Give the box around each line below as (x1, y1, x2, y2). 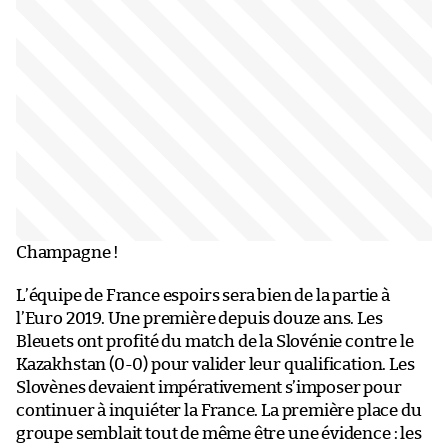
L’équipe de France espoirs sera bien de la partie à (16, 286, 390, 304)
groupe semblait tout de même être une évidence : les (16, 424, 422, 442)
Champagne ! (16, 243, 120, 261)
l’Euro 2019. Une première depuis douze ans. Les (16, 309, 383, 327)
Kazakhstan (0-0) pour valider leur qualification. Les (16, 355, 415, 373)
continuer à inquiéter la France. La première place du (16, 401, 422, 419)
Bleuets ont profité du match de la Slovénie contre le (16, 332, 414, 350)
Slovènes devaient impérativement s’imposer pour (16, 378, 402, 396)
